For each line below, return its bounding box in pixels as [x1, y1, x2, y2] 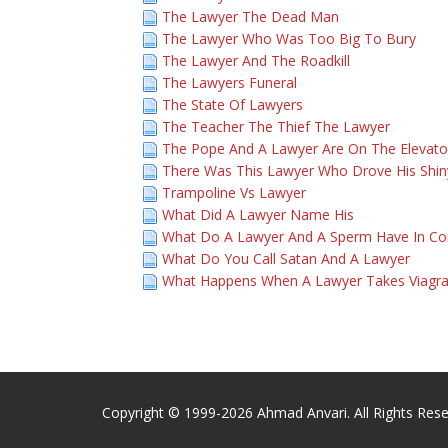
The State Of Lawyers [162, 95, 303, 114]
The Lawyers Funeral [162, 73, 297, 92]
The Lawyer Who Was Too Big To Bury [162, 29, 416, 48]
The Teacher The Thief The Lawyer [162, 117, 390, 136]
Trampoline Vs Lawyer [162, 183, 306, 202]
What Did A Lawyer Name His [162, 205, 354, 224]
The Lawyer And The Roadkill [162, 51, 350, 70]
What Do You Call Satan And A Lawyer [162, 249, 410, 268]
